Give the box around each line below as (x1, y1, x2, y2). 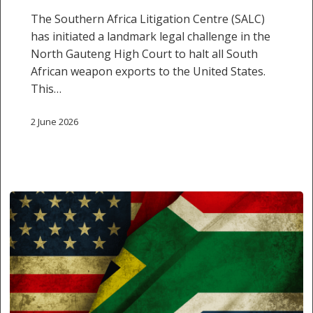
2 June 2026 (30, 115, 78, 128)
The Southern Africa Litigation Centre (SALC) (30, 11, 265, 27)
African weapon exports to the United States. (30, 64, 265, 80)
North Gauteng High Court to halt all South (30, 46, 258, 62)
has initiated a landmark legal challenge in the (30, 29, 270, 45)
